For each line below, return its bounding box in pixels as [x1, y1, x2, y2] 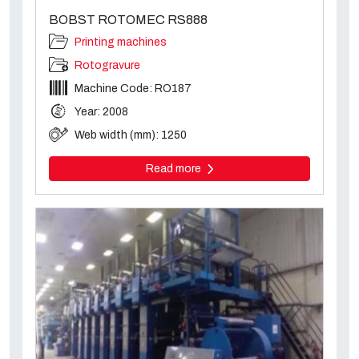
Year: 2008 [75, 105, 128, 118]
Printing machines [75, 35, 167, 48]
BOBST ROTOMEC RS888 [49, 12, 208, 26]
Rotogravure [75, 58, 140, 71]
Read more [145, 162, 204, 175]
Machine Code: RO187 [75, 82, 192, 95]
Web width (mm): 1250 [75, 128, 187, 141]
